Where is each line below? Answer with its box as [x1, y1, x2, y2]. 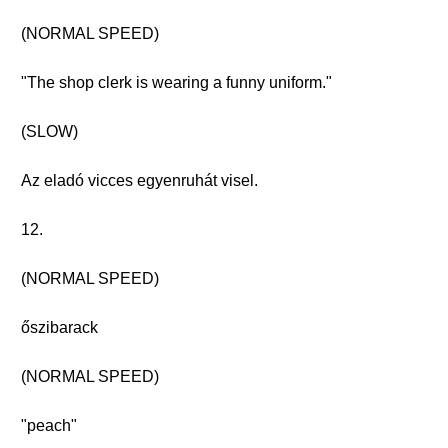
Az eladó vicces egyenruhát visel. [21, 172, 258, 189]
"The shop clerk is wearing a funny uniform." [21, 74, 332, 91]
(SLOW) [21, 123, 78, 140]
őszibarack [21, 319, 98, 336]
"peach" [21, 417, 77, 434]
